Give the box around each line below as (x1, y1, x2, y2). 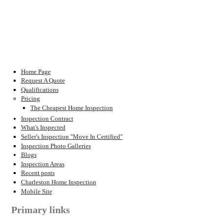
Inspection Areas (21, 160, 65, 168)
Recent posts (21, 169, 55, 177)
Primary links (11, 205, 70, 216)
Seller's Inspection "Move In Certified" (21, 133, 123, 141)
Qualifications (21, 86, 59, 93)
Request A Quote (21, 77, 65, 85)
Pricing (21, 95, 40, 103)
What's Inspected (21, 124, 66, 131)
